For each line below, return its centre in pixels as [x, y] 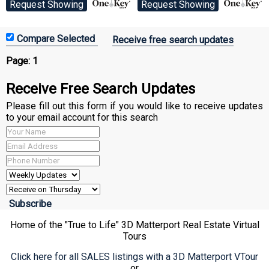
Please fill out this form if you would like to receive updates [134, 106]
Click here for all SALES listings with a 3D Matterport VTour [134, 256]
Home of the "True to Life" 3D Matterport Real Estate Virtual [134, 225]
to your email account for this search [82, 117]
